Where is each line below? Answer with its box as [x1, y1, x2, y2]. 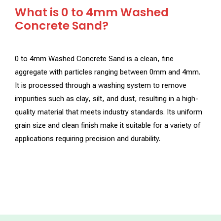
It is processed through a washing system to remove [15, 80, 186, 90]
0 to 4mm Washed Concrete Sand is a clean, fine [15, 54, 174, 63]
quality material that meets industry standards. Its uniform [15, 107, 202, 116]
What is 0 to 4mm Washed [15, 4, 169, 20]
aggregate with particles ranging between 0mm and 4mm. [15, 67, 200, 76]
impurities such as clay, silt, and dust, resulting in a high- [15, 94, 198, 103]
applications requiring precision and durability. [15, 134, 160, 143]
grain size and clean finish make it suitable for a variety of [15, 120, 200, 130]
